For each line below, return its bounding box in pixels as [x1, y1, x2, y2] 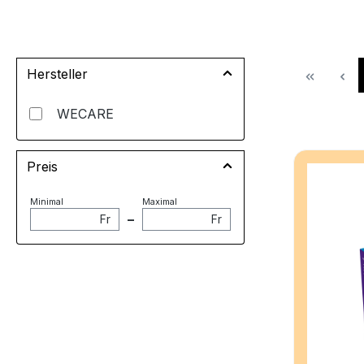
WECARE [57, 106, 114, 122]
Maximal [141, 196, 177, 207]
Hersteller [27, 66, 88, 82]
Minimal [30, 196, 63, 207]
